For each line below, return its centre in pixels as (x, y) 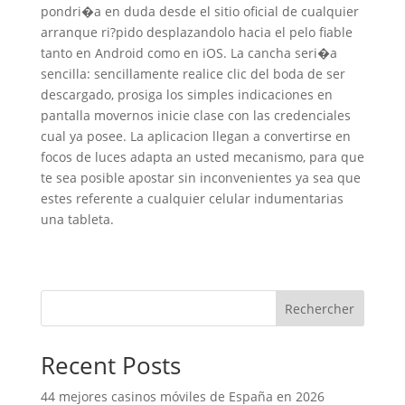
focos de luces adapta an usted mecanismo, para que (202, 157)
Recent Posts (110, 365)
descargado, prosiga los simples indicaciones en (186, 94)
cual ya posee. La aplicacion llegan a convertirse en (195, 136)
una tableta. (77, 219)
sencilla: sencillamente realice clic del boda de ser (193, 74)
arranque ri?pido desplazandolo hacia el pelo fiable (196, 32)
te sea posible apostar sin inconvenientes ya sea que (200, 178)
